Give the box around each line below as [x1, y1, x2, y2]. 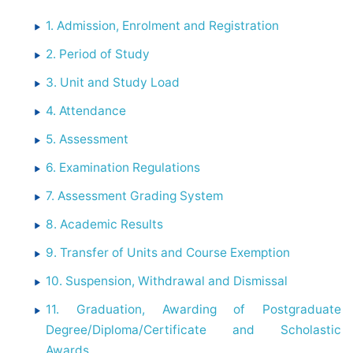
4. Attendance [46, 103, 127, 119]
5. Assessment [46, 132, 129, 147]
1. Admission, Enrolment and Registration [46, 18, 280, 34]
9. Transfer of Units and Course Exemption [46, 245, 291, 261]
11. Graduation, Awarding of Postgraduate [46, 302, 341, 318]
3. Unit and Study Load [46, 75, 180, 91]
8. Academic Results [46, 217, 164, 232]
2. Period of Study [46, 46, 150, 62]
